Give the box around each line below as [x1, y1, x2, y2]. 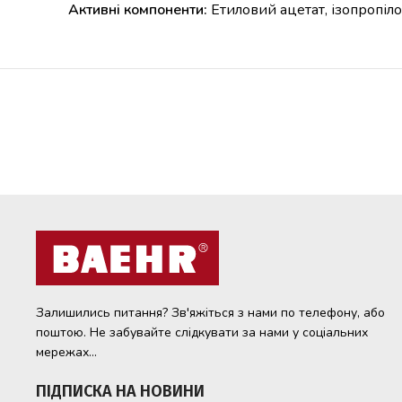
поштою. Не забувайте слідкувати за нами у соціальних [36, 324, 368, 342]
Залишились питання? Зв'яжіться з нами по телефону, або [36, 304, 385, 322]
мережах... [36, 344, 97, 362]
